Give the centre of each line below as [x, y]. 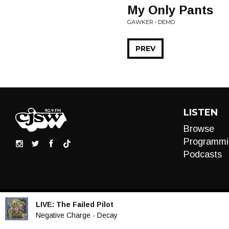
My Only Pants [170, 10]
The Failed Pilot [85, 204]
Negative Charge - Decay [77, 215]
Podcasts [202, 154]
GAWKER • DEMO [151, 22]
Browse [199, 129]
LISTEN [200, 112]
